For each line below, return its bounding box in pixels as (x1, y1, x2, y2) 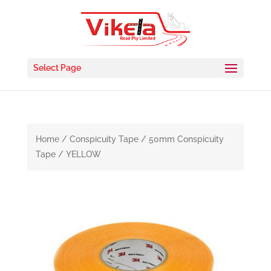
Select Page (33, 62, 81, 73)
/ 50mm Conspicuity (138, 134, 224, 144)
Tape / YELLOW (35, 149, 101, 159)
